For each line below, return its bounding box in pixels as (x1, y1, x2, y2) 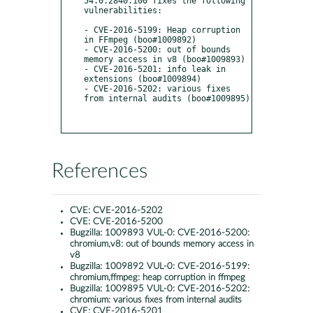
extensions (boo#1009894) (84, 73, 201, 84)
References (52, 161, 147, 182)
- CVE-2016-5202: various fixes (84, 83, 231, 94)
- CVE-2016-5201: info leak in (84, 64, 226, 74)
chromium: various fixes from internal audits (70, 296, 242, 305)
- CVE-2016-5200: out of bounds (84, 44, 231, 54)
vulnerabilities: (84, 5, 162, 15)
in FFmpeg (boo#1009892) (84, 34, 196, 45)
